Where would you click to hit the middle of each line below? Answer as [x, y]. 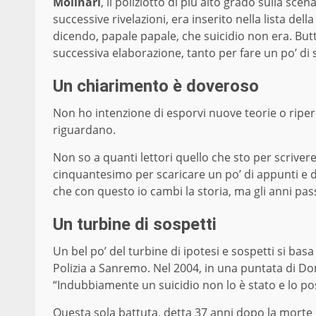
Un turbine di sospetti [135, 225]
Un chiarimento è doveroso [156, 86]
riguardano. [84, 130]
